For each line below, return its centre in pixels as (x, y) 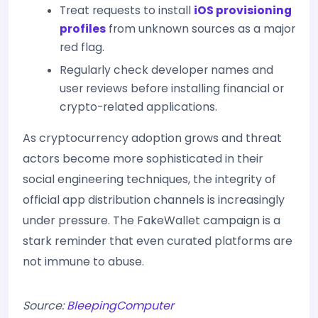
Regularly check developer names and (166, 70)
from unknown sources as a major (201, 29)
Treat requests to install (127, 10)
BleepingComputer (120, 306)
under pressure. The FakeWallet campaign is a (152, 220)
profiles (83, 29)
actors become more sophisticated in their (143, 159)
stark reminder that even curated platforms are (158, 241)
